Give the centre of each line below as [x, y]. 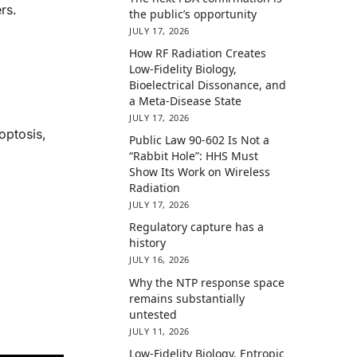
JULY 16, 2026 [159, 260]
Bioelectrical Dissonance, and [208, 85]
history [148, 243]
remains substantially [187, 298]
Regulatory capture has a [197, 227]
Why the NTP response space [207, 282]
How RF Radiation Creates [198, 53]
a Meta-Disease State [186, 101]
